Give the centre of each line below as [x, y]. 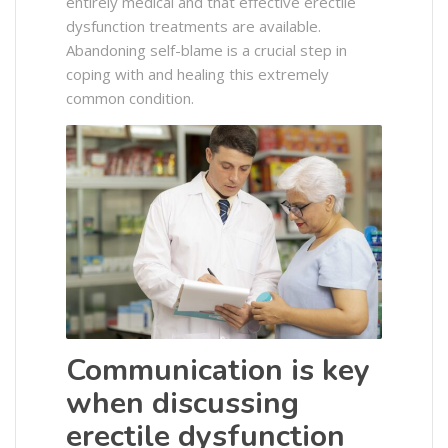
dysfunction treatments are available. [193, 26]
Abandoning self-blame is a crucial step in [206, 50]
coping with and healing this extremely [197, 74]
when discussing [182, 403]
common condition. [130, 98]
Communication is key [218, 370]
